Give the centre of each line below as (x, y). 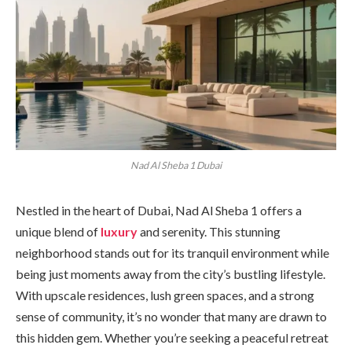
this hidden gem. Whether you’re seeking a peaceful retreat (172, 337)
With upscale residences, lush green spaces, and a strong (165, 295)
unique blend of (58, 231)
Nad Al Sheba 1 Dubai (176, 165)
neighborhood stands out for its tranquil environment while (172, 252)
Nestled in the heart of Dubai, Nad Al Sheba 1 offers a (159, 210)
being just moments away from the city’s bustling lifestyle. (170, 273)
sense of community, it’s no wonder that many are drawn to (171, 316)
